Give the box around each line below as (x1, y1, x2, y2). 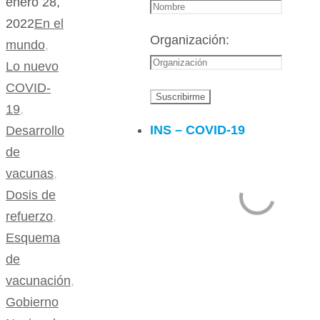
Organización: (150, 33, 229, 47)
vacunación (6, 274, 71, 289)
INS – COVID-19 (150, 123, 245, 137)
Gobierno (6, 295, 59, 310)
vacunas (6, 166, 54, 181)
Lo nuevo (6, 59, 59, 74)
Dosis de (6, 188, 56, 203)
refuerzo (6, 209, 53, 224)
